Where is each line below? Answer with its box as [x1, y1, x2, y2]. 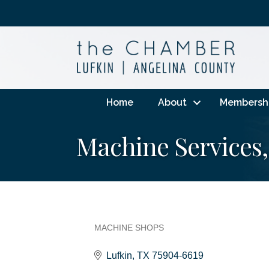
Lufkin [106, 250, 132, 261]
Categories [94, 229, 156, 247]
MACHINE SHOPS [94, 223, 164, 232]
